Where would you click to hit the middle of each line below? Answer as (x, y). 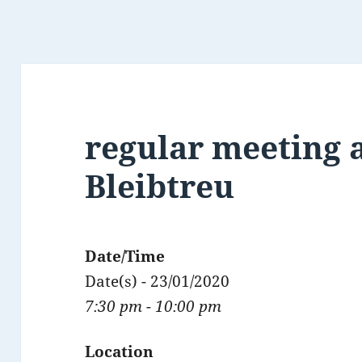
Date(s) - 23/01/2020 (158, 282)
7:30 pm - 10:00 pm (154, 307)
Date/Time (125, 257)
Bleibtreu (160, 186)
